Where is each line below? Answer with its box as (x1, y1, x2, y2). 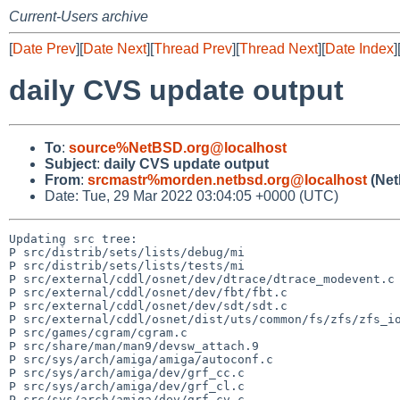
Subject (45, 155, 96, 171)
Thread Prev (154, 41, 232, 56)
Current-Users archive (9, 9, 148, 24)
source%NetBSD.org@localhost (69, 139, 287, 155)
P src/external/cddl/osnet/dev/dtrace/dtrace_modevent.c (9, 271, 395, 286)
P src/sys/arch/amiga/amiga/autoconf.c (9, 352, 273, 366)
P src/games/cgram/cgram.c (9, 325, 187, 339)
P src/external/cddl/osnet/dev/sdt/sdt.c (9, 298, 287, 312)
